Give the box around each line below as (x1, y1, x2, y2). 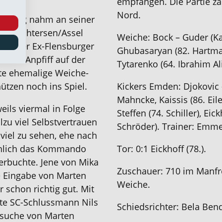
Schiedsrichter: (117, 201, 179, 213)
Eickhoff (151, 143, 186, 155)
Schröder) (117, 120, 157, 132)
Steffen (117, 107, 146, 119)
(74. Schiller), (146, 107, 201, 119)
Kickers (117, 80, 149, 92)
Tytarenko (117, 58, 158, 70)
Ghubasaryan (117, 45, 172, 56)
